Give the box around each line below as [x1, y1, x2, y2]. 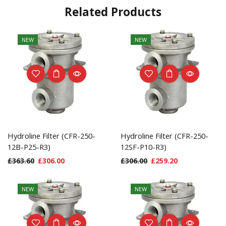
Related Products [65, 4, 161, 20]
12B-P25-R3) [8, 142, 50, 152]
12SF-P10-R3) [121, 142, 166, 152]
